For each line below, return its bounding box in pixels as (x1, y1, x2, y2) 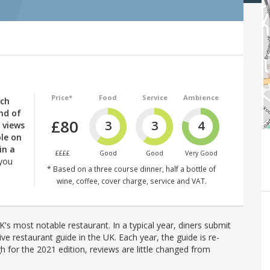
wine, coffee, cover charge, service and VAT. (56, 175, 207, 186)
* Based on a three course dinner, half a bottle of (47, 163, 216, 174)
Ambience (183, 92, 219, 102)
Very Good (184, 148, 218, 157)
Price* (51, 92, 72, 102)
